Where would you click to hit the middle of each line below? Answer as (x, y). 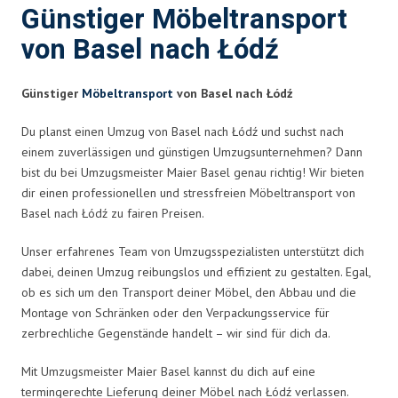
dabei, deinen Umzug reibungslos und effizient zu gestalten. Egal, (196, 271)
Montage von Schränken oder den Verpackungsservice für (175, 312)
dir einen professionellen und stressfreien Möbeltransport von (188, 192)
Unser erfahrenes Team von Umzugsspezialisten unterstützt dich (193, 251)
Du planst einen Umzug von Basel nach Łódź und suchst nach (183, 131)
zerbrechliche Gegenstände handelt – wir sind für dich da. (176, 333)
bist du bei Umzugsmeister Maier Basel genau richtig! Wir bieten (193, 172)
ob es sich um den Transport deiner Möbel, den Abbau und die (189, 292)
